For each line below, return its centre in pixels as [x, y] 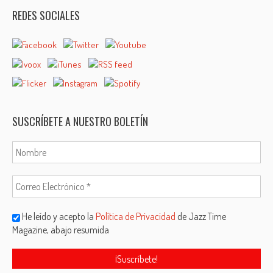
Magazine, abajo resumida [61, 230]
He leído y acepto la [75, 217]
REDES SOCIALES [46, 15]
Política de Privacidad [137, 217]
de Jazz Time [202, 217]
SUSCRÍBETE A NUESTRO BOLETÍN [80, 122]
